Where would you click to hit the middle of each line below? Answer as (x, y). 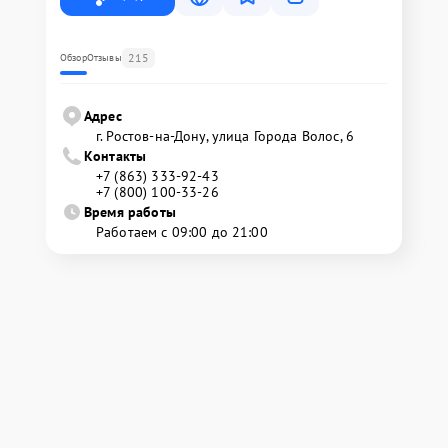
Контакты (115, 155)
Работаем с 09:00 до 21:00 (182, 231)
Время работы (130, 211)
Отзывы (104, 57)
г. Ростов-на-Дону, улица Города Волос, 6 (225, 135)
